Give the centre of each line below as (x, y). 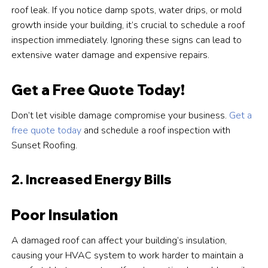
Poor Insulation (65, 215)
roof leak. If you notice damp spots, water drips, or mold (127, 10)
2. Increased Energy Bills (92, 180)
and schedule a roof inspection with (156, 131)
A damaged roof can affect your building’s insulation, (119, 241)
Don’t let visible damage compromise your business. (121, 116)
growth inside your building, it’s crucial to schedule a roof (128, 25)
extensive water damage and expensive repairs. (111, 55)
